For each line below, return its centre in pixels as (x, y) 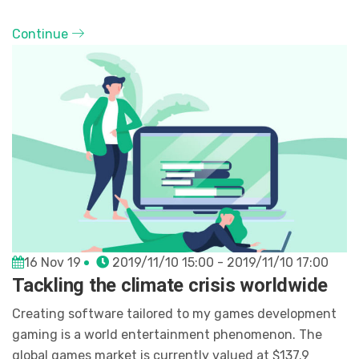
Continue (42, 34)
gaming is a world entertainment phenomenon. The (167, 335)
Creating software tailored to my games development (174, 314)
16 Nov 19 (54, 263)
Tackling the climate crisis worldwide (170, 286)
